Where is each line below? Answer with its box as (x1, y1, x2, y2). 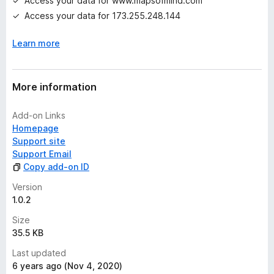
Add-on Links (12, 110, 65, 120)
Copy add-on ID (23, 161, 89, 172)
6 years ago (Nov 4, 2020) (12, 261, 122, 271)
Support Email (12, 149, 72, 159)
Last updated (12, 248, 66, 258)
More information (12, 81, 97, 93)
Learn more (12, 38, 60, 48)
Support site (12, 136, 65, 146)
